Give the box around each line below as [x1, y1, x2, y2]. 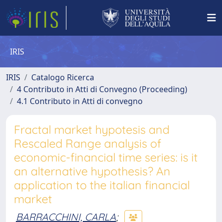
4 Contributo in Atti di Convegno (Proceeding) [17, 84, 187, 95]
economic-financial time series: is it [14, 150, 198, 165]
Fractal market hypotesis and [14, 122, 169, 137]
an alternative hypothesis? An [14, 164, 170, 178]
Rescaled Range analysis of [14, 136, 161, 151]
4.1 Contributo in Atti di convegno [17, 96, 143, 107]
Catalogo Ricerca [31, 72, 94, 83]
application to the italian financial [14, 178, 190, 192]
